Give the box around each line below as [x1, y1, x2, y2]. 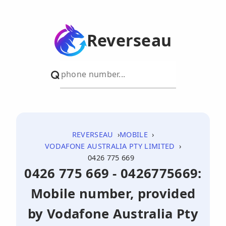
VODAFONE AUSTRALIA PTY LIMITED [45, 141, 175, 151]
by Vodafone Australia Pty [27, 205, 198, 222]
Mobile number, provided [30, 185, 196, 202]
